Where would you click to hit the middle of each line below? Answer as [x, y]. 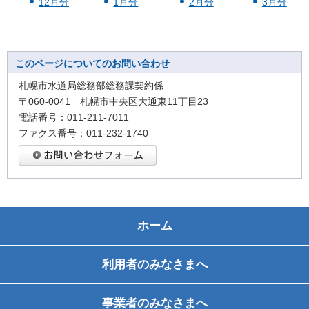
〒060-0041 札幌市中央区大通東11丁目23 [113, 102]
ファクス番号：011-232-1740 [83, 133]
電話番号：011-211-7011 [74, 118]
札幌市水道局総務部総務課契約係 [91, 86]
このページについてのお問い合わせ [92, 64]
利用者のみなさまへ [154, 265]
